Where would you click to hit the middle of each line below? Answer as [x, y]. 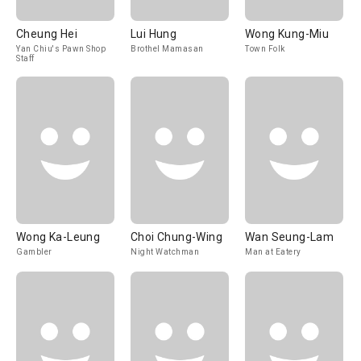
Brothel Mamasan [167, 49]
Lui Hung [154, 34]
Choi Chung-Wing [176, 237]
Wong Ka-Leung [58, 237]
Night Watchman [165, 252]
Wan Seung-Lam [290, 237]
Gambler [34, 252]
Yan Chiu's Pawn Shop [61, 49]
